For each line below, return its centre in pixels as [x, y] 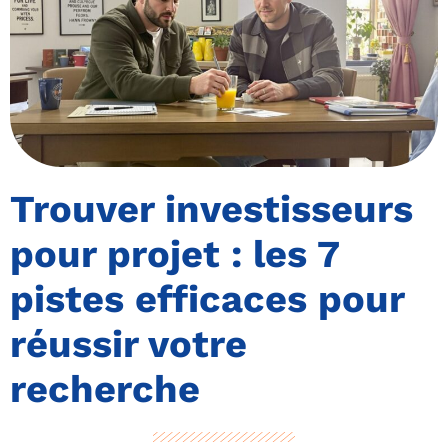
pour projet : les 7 [174, 254]
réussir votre [128, 344]
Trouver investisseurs [211, 209]
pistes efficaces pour [207, 299]
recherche [105, 389]
